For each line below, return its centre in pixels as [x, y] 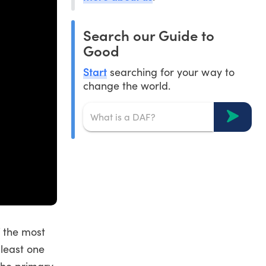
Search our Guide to [148, 34]
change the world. [127, 85]
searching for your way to [171, 72]
